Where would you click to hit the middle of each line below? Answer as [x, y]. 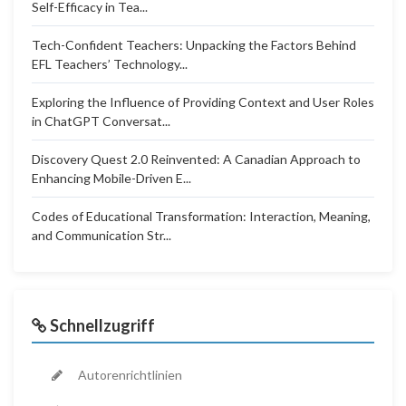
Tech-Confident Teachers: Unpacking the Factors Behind [194, 45]
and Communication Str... [101, 235]
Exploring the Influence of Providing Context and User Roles [203, 102]
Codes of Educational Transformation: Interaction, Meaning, [201, 216]
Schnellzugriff [101, 325]
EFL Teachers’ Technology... [110, 64]
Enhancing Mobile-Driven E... [111, 178]
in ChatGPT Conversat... [101, 121]
